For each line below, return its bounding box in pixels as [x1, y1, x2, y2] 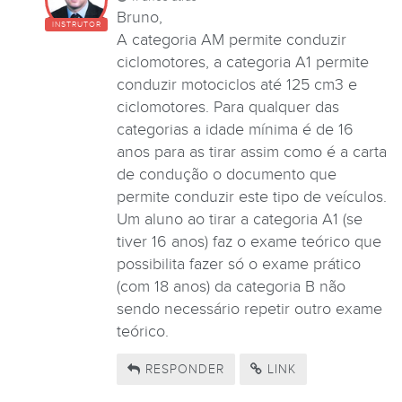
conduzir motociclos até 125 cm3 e [117, 74, 357, 94]
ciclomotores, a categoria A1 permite [117, 52, 369, 72]
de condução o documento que [117, 164, 336, 184]
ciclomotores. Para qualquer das [117, 97, 339, 117]
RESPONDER [141, 362, 224, 378]
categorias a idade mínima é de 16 [117, 119, 354, 139]
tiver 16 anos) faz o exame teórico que [117, 232, 381, 251]
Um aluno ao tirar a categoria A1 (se [117, 209, 363, 229]
